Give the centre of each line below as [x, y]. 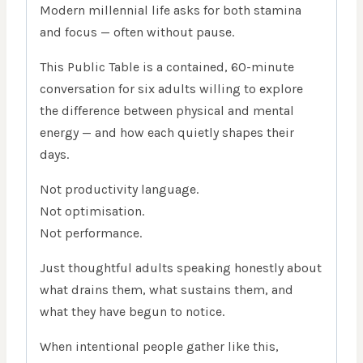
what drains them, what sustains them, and [167, 290]
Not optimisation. [92, 211]
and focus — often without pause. [137, 32]
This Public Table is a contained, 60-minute [167, 67]
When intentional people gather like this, [159, 347]
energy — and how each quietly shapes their [167, 133]
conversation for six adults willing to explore [171, 89]
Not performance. [91, 233]
